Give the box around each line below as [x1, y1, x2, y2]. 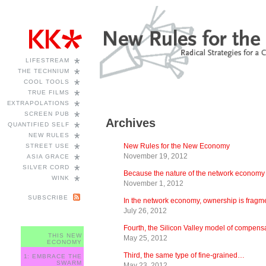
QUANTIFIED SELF [7, 121, 70, 128]
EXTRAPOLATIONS [7, 100, 70, 106]
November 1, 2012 [123, 179, 183, 188]
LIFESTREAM [26, 57, 70, 64]
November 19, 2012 [123, 151, 188, 160]
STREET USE [26, 142, 70, 149]
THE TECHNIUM [18, 68, 70, 74]
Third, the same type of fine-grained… [123, 251, 245, 259]
